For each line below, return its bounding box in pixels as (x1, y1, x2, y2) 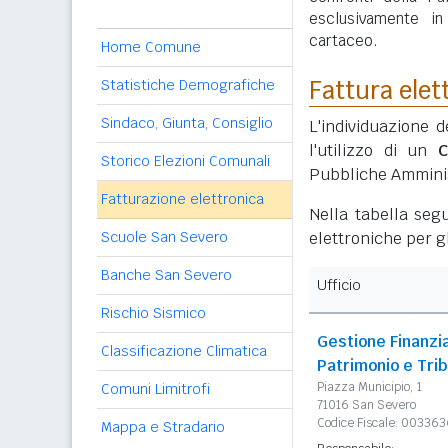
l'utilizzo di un (309, 140, 438, 161)
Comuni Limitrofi (101, 380, 210, 398)
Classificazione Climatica (101, 342, 267, 360)
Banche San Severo (101, 266, 232, 284)
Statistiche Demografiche (101, 76, 275, 94)
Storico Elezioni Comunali (101, 152, 270, 170)
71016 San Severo (317, 397, 416, 413)
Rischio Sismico (101, 304, 206, 322)
